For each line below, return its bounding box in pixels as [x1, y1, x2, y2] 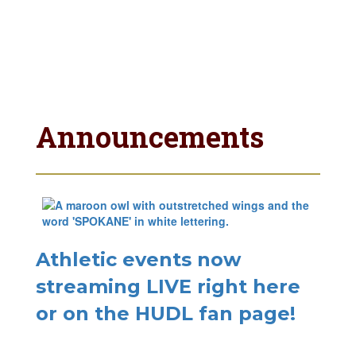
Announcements [36, 118, 264, 156]
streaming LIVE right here [36, 275, 300, 298]
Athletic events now [36, 248, 241, 271]
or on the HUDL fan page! [36, 302, 296, 325]
